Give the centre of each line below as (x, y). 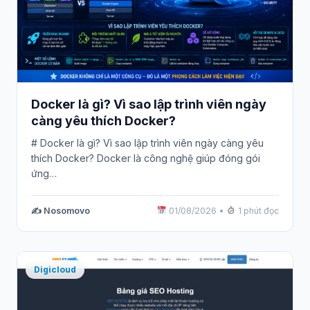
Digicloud (55, 270)
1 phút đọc (257, 211)
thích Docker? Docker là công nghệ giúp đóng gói (146, 158)
